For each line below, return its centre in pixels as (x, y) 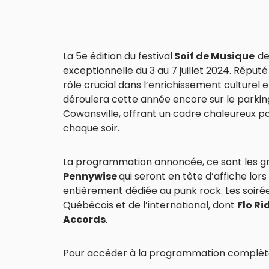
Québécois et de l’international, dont (150, 205)
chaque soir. (91, 128)
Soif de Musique (213, 56)
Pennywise (91, 176)
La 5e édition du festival (118, 56)
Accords (84, 219)
